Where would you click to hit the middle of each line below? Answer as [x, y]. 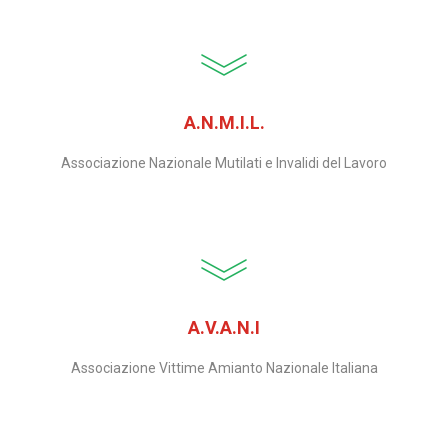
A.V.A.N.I [224, 327]
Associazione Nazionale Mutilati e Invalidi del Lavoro [224, 163]
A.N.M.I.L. [224, 122]
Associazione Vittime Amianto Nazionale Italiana [224, 368]
